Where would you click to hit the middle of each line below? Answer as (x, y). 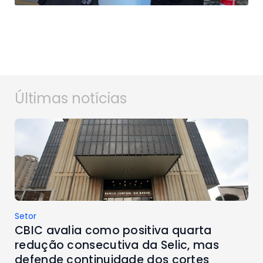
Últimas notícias (71, 98)
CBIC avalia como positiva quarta (113, 230)
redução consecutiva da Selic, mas (117, 245)
